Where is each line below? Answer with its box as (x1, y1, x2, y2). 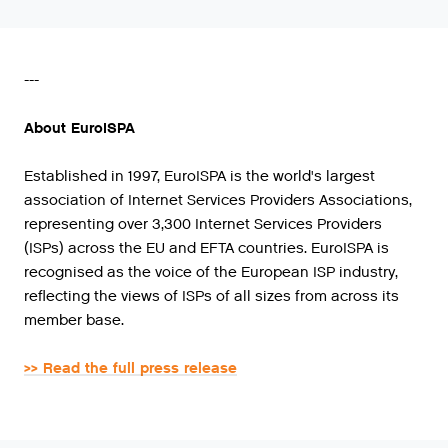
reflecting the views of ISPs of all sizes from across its (24, 285, 399, 306)
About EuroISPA (24, 117, 135, 138)
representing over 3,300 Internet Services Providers (24, 213, 382, 234)
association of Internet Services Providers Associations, (24, 189, 412, 210)
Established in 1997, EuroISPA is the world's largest (24, 165, 375, 186)
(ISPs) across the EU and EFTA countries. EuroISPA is (24, 237, 389, 258)
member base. (24, 309, 124, 330)
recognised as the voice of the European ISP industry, (24, 261, 398, 282)
